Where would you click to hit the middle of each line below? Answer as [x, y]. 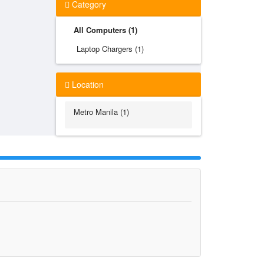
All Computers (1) [105, 30]
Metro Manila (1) [101, 112]
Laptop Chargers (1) [110, 49]
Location [86, 84]
